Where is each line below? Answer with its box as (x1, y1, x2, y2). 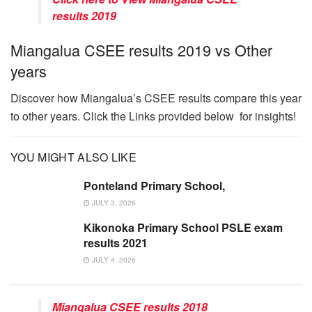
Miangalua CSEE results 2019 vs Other (10, 38, 272, 61)
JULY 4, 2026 (90, 254, 136, 265)
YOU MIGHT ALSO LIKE (10, 148, 137, 165)
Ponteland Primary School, (84, 177, 225, 194)
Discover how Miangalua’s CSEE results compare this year (10, 89, 302, 106)
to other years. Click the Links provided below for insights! (10, 107, 296, 124)
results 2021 (84, 234, 148, 251)
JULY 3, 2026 (90, 197, 136, 208)
